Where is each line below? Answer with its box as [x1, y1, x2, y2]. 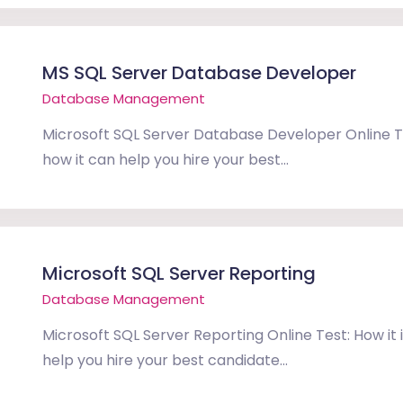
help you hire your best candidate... [42, 350, 288, 371]
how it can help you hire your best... [42, 149, 289, 170]
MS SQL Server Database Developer [42, 60, 356, 85]
